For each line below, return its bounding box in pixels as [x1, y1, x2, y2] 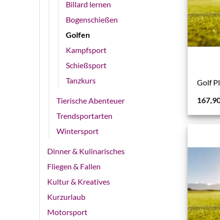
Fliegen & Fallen [47, 162, 101, 171]
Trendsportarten [56, 111, 112, 121]
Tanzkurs [66, 76, 96, 85]
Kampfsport [66, 45, 107, 55]
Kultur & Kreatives [47, 177, 110, 187]
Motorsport [47, 207, 87, 217]
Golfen [66, 30, 90, 40]
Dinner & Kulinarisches [47, 146, 125, 156]
